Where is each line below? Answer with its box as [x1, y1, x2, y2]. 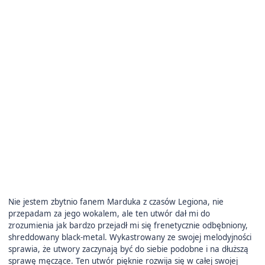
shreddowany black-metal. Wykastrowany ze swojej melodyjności [8, 231, 251, 243]
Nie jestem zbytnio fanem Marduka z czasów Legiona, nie [8, 196, 224, 207]
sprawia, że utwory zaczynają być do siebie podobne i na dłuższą [8, 243, 248, 254]
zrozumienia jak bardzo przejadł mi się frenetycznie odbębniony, [8, 219, 248, 231]
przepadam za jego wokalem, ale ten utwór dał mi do [8, 208, 210, 219]
